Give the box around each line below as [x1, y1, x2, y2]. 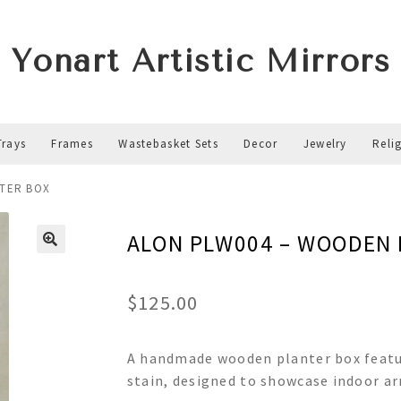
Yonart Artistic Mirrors [10, 43, 391, 80]
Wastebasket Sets [118, 136, 218, 151]
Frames [51, 136, 94, 151]
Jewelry [303, 136, 347, 151]
